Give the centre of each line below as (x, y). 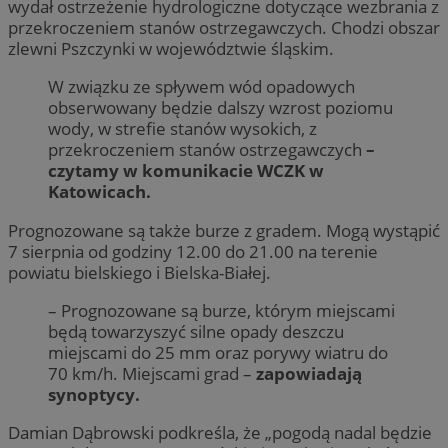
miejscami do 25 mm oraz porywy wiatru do (218, 352)
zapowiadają (309, 373)
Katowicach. (99, 192)
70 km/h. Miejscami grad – (152, 373)
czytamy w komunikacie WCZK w (186, 171)
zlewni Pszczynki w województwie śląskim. (173, 49)
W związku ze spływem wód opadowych (201, 87)
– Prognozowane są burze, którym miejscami (221, 310)
